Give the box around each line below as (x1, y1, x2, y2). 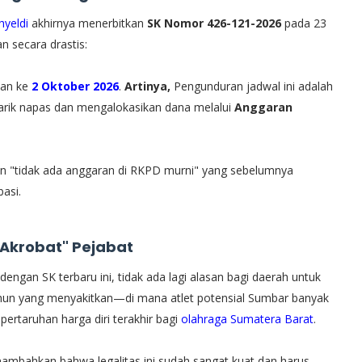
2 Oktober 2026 (32, 78, 119, 94)
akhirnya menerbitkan (28, 15, 147, 31)
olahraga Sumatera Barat (181, 310, 314, 326)
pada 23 (281, 15, 326, 31)
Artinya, (121, 78, 174, 94)
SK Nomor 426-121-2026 (147, 15, 281, 31)
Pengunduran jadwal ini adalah (174, 78, 333, 94)
